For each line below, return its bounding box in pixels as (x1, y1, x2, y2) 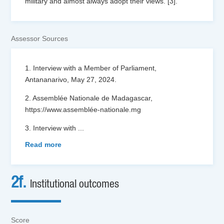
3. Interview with (25, 124, 78, 132)
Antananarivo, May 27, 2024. (25, 75, 117, 84)
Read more (25, 140, 62, 149)
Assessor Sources (11, 34, 68, 43)
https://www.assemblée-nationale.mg (25, 105, 141, 114)
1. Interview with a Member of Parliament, (25, 64, 157, 72)
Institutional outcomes (30, 179, 119, 189)
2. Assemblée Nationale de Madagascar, (25, 94, 153, 102)
